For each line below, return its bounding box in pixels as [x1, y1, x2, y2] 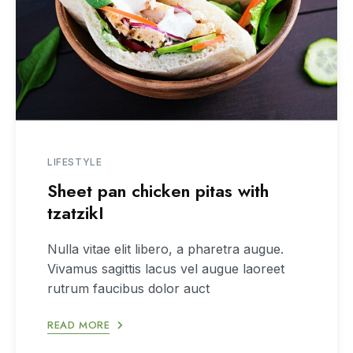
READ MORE [47, 317, 110, 333]
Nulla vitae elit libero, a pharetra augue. [47, 240, 284, 257]
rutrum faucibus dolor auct [47, 280, 210, 296]
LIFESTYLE [47, 155, 102, 168]
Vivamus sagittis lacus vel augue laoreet [47, 260, 284, 277]
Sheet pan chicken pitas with [47, 177, 269, 203]
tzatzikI [47, 199, 104, 225]
